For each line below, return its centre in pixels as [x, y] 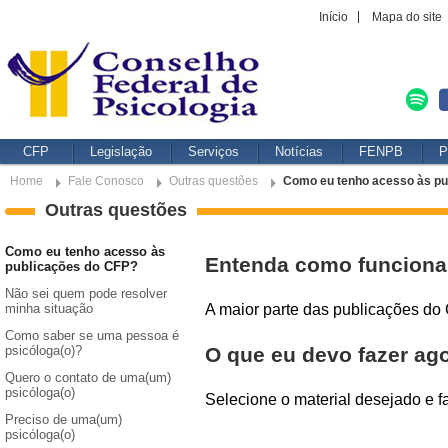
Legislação [121, 151]
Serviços [213, 151]
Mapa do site [407, 17]
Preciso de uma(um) [63, 419]
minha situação [49, 308]
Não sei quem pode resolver [86, 293]
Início [333, 17]
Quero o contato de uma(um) [88, 377]
